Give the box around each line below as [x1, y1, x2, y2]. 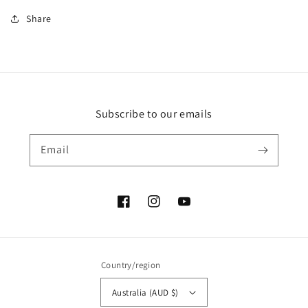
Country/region [101, 259, 161, 271]
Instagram [147, 202, 193, 215]
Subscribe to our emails [96, 107, 212, 121]
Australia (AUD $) [112, 286, 179, 298]
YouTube [177, 202, 216, 215]
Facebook [117, 202, 160, 215]
